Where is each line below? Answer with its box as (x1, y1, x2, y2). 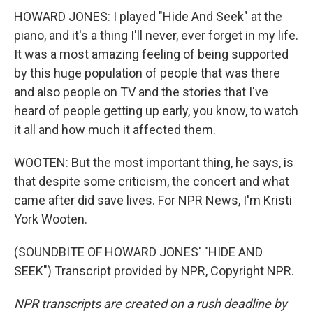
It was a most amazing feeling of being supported (14, 47, 289, 61)
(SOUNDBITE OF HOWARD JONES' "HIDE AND (14, 245, 263, 259)
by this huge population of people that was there (14, 66, 280, 80)
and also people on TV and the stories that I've (14, 85, 268, 99)
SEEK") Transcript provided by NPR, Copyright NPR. (14, 263, 294, 278)
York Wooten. (14, 212, 87, 226)
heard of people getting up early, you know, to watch (14, 103, 298, 118)
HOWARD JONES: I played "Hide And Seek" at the (14, 9, 282, 24)
